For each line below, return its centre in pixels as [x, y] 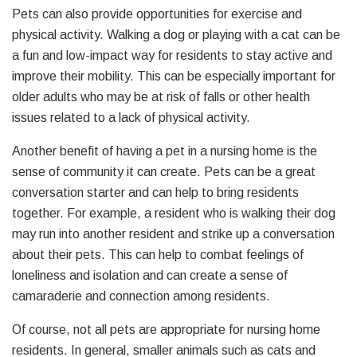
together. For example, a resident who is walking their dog [174, 213]
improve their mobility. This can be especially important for [174, 76]
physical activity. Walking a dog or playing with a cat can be [176, 34]
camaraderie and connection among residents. [141, 296]
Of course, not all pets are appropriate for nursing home [166, 329]
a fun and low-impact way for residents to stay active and [172, 55]
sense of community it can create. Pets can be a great [164, 171]
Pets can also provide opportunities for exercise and [157, 14]
